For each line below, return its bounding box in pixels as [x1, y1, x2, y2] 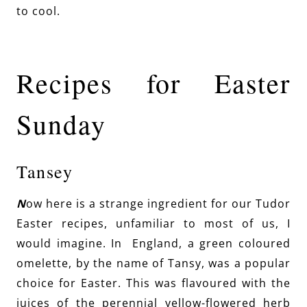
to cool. [16, 3, 60, 19]
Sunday [16, 106, 106, 143]
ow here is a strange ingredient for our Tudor [26, 196, 291, 212]
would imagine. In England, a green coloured [16, 236, 291, 251]
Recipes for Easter [16, 64, 291, 101]
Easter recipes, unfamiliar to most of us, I [16, 216, 291, 232]
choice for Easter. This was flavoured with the [16, 275, 291, 291]
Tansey [16, 160, 73, 184]
